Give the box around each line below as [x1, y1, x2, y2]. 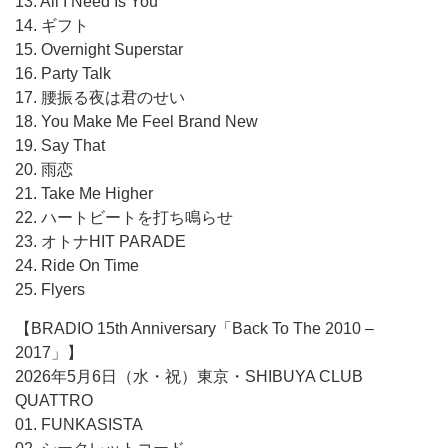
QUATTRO [15, 392, 93, 409]
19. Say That [15, 137, 105, 154]
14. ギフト [15, 17, 89, 34]
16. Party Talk [15, 65, 111, 82]
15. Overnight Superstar [15, 41, 183, 58]
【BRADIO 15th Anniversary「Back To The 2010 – [15, 320, 374, 337]
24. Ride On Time [15, 257, 139, 274]
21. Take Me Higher [15, 185, 153, 202]
